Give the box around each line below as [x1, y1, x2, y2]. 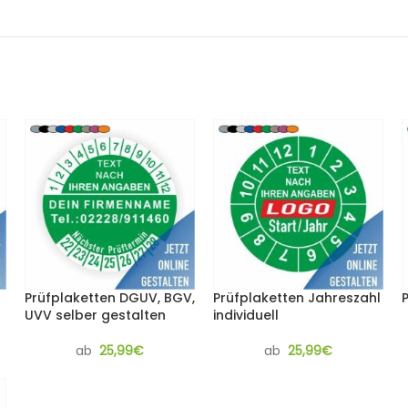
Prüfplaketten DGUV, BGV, [25, 289, 195, 307]
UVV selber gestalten [25, 306, 166, 324]
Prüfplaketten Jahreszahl [213, 289, 381, 307]
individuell [213, 306, 279, 324]
